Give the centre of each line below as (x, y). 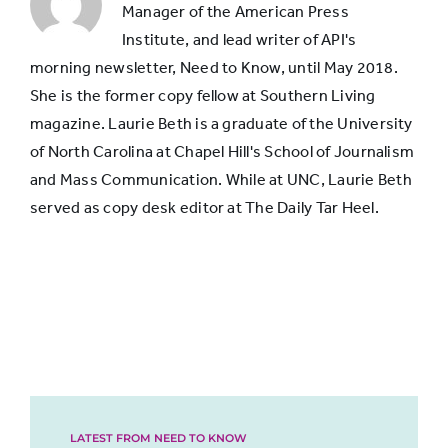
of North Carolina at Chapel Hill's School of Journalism (222, 151)
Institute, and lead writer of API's (239, 39)
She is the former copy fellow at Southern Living (203, 95)
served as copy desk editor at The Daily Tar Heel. (204, 207)
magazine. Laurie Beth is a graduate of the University (221, 123)
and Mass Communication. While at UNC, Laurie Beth (221, 179)
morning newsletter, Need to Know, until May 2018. (214, 67)
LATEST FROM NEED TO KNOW (158, 438)
